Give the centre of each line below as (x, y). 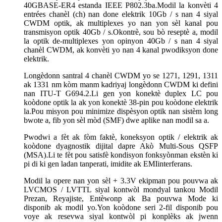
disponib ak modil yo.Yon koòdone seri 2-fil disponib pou (121, 207)
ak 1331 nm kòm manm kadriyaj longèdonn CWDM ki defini (121, 84)
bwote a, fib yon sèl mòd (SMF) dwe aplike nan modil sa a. (116, 120)
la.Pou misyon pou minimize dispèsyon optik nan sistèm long (121, 111)
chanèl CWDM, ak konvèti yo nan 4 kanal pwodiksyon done (121, 50)
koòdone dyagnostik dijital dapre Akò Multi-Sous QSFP (121, 146)
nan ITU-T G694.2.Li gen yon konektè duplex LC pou (121, 93)
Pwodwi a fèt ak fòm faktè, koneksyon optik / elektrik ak (121, 137)
